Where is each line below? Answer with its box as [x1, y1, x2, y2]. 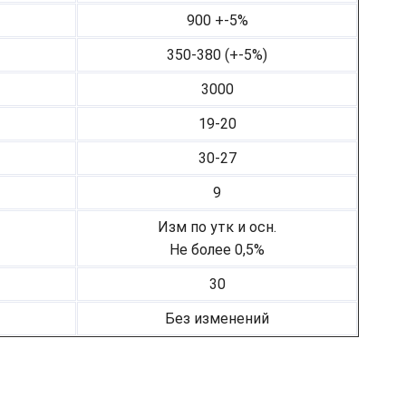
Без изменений [165, 310, 269, 328]
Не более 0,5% [169, 241, 265, 259]
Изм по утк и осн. [158, 218, 276, 237]
